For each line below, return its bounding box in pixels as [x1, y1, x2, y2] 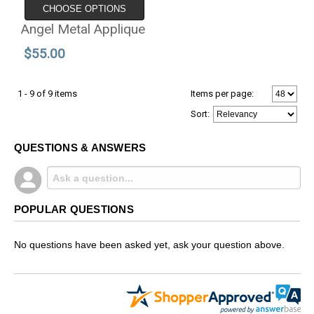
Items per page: [190, 88, 254, 99]
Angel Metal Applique [20, 21, 145, 38]
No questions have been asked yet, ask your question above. [13, 239, 285, 251]
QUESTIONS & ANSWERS [13, 141, 146, 153]
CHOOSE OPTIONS [42, 4, 126, 15]
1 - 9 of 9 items [17, 88, 77, 99]
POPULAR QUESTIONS [13, 203, 134, 215]
